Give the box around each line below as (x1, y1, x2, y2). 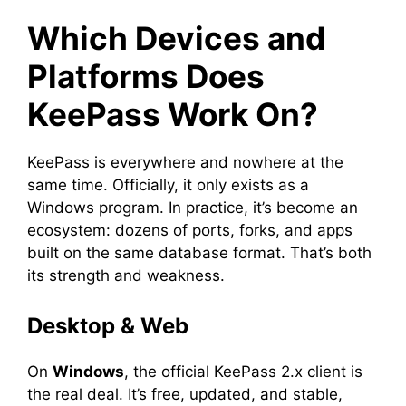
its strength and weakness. (27, 266, 229, 285)
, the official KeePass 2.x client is (124, 362, 362, 381)
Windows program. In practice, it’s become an (27, 198, 358, 217)
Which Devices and (27, 18, 325, 57)
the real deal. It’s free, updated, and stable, (27, 385, 343, 403)
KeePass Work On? (27, 94, 318, 133)
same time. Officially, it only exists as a (27, 175, 309, 194)
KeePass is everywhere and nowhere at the (27, 152, 343, 171)
